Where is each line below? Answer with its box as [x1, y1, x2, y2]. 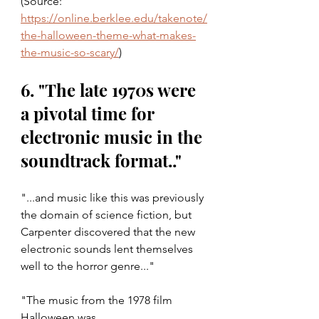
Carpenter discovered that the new [21, 225, 198, 239]
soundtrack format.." [21, 149, 182, 172]
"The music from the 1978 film [21, 293, 175, 308]
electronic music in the [21, 125, 206, 149]
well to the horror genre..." [21, 259, 155, 273]
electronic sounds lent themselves [21, 242, 196, 256]
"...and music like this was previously [21, 191, 206, 205]
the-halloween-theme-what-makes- [21, 28, 196, 43]
